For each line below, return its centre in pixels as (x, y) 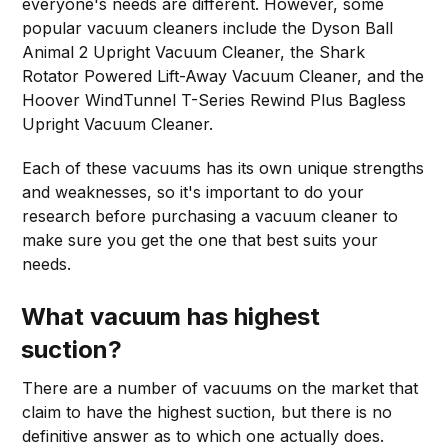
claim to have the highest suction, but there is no (207, 411)
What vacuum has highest (171, 316)
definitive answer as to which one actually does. (203, 435)
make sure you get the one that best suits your (200, 239)
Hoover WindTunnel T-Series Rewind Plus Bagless (214, 99)
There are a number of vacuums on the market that (220, 387)
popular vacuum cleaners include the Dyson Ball (208, 27)
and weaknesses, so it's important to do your (193, 191)
